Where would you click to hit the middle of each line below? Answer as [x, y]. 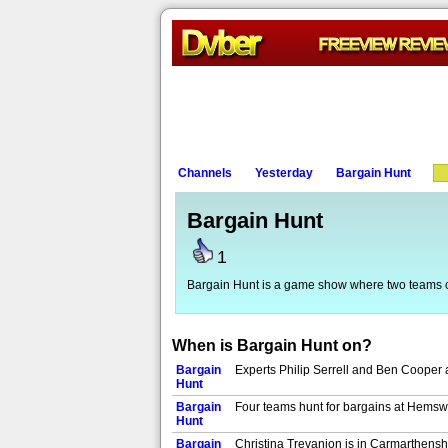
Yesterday [284, 173]
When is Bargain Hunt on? [272, 345]
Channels [205, 173]
